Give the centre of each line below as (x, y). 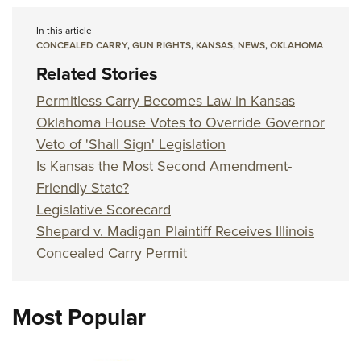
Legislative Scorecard (104, 210)
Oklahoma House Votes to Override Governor (180, 123)
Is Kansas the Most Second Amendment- (164, 166)
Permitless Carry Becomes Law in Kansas (166, 101)
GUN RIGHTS (162, 46)
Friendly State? (83, 188)
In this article (64, 31)
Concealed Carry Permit (112, 253)
